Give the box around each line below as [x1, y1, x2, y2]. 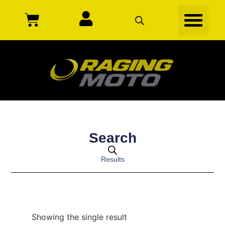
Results [100, 155, 125, 164]
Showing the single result [31, 211, 127, 222]
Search [88, 130, 137, 146]
